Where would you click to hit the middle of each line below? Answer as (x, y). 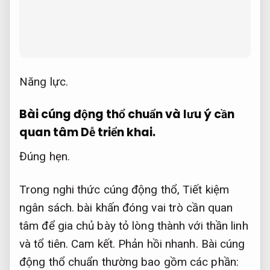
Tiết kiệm (206, 189)
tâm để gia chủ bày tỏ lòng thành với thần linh (134, 225)
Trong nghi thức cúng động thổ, (101, 189)
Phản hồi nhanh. (158, 243)
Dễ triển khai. (118, 133)
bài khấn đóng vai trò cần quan (154, 207)
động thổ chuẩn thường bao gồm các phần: (129, 262)
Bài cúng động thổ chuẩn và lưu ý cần (127, 115)
